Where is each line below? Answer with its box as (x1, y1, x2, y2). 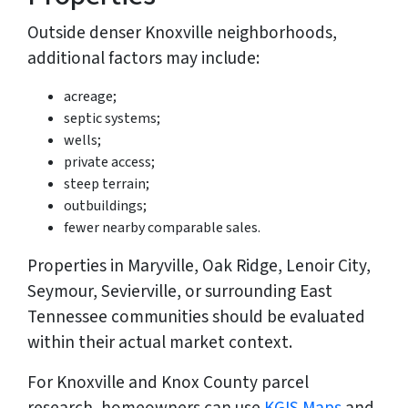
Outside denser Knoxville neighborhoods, (27, 20, 337, 46)
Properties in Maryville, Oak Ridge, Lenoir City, (27, 253, 371, 280)
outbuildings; (64, 196, 147, 217)
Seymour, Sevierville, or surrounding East (27, 279, 332, 305)
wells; (64, 130, 101, 151)
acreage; (64, 87, 117, 107)
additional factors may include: (27, 46, 260, 72)
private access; (64, 152, 155, 173)
